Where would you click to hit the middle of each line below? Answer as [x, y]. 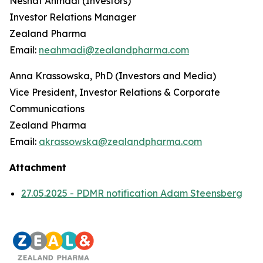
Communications [47, 109]
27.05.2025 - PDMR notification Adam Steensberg [132, 193]
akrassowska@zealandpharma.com [120, 141]
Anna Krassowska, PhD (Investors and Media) [113, 76]
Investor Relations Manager [73, 17]
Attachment [38, 167]
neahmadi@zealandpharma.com [114, 50]
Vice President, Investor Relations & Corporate [115, 92]
